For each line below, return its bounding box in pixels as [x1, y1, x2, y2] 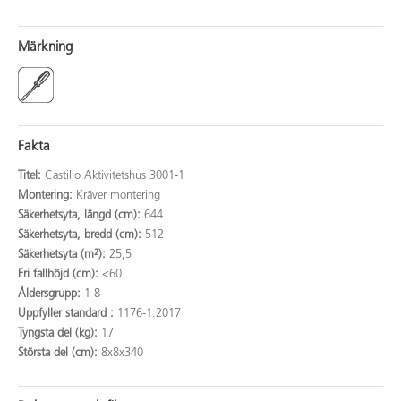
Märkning [18, 40, 73, 55]
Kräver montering [76, 189, 160, 201]
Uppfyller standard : [18, 307, 117, 320]
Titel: [18, 169, 45, 182]
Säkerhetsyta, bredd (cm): [18, 228, 145, 241]
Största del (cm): [18, 346, 101, 359]
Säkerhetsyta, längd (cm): [18, 209, 144, 221]
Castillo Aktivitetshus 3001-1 [45, 169, 184, 182]
